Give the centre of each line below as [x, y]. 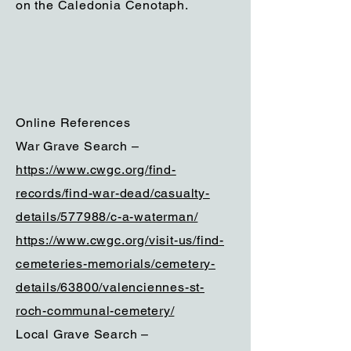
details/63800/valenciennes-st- [110, 287]
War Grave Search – [78, 146]
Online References [73, 123]
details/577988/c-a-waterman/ [107, 217]
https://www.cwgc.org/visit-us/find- [120, 240]
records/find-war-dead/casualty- [113, 193]
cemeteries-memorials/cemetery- [116, 264]
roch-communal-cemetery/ [95, 311]
